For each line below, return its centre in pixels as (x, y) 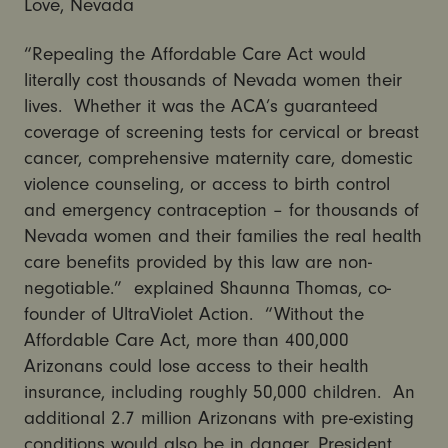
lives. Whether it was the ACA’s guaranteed (200, 106)
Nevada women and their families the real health (222, 236)
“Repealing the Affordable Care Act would (194, 54)
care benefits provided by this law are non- (197, 262)
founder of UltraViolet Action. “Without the (193, 314)
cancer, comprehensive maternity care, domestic (218, 158)
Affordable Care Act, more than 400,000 (186, 340)
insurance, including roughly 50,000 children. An (219, 392)
